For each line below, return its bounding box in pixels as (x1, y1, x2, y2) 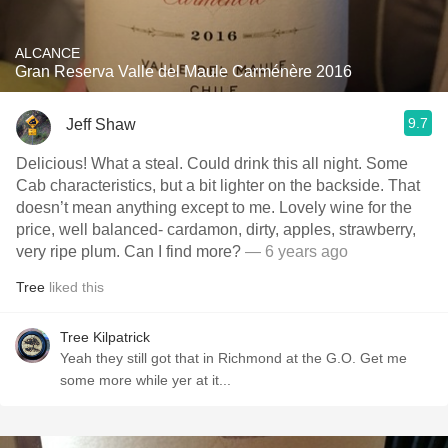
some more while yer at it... (60, 372, 231, 388)
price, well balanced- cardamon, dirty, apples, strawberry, (16, 221, 283, 238)
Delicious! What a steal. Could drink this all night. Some (16, 155, 91, 172)
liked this (45, 279, 104, 295)
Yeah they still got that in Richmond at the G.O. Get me (60, 350, 407, 366)
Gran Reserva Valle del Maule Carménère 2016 (15, 63, 352, 80)
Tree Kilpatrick (60, 329, 150, 345)
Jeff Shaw (66, 115, 136, 133)
